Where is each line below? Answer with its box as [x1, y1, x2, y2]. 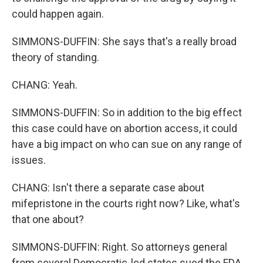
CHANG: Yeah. [12, 79, 77, 91]
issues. [12, 154, 46, 166]
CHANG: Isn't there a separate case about [12, 181, 204, 194]
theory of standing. [12, 51, 99, 63]
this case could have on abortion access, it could [12, 122, 237, 134]
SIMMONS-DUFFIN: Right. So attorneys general [12, 241, 227, 253]
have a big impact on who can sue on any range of [12, 138, 242, 150]
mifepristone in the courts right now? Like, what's [12, 197, 240, 210]
